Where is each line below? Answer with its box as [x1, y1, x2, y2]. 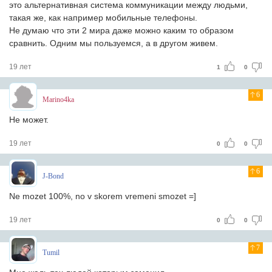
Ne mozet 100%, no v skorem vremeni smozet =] [9, 191, 196, 201]
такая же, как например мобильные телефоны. [9, 13, 197, 22]
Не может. [9, 115, 49, 124]
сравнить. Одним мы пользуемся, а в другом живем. [9, 38, 218, 48]
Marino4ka [42, 95, 74, 104]
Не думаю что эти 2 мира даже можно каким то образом [9, 25, 234, 35]
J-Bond [42, 172, 64, 180]
